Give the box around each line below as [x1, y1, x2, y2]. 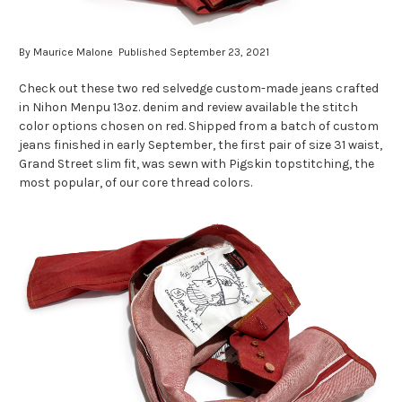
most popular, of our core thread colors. [19, 174, 252, 190]
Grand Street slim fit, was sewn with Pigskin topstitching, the [19, 155, 374, 171]
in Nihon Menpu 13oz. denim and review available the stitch [19, 99, 358, 115]
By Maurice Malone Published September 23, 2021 [19, 45, 269, 58]
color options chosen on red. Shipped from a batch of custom [19, 118, 379, 134]
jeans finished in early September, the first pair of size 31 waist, [19, 136, 382, 153]
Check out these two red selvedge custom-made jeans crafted [19, 80, 379, 96]
